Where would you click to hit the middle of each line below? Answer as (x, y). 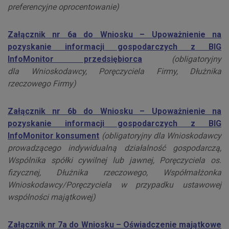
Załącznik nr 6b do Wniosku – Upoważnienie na (114, 111)
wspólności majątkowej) (52, 197)
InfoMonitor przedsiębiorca (75, 59)
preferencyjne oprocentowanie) (63, 7)
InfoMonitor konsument (54, 136)
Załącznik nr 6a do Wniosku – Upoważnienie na (114, 35)
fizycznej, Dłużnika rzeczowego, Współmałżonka (114, 173)
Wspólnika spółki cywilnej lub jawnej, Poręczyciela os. (114, 161)
